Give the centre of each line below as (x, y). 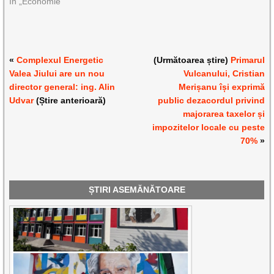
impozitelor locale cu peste (208, 127)
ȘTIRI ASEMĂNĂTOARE (137, 189)
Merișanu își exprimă (221, 87)
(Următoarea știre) (192, 60)
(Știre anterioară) (70, 100)
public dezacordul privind (211, 100)
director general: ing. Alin (62, 87)
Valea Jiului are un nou (57, 73)
